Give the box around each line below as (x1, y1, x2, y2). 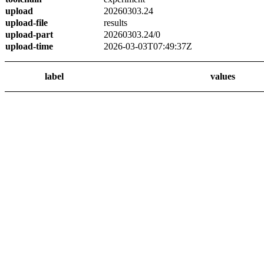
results (104, 18, 127, 28)
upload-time (5, 41, 53, 51)
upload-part (5, 29, 53, 39)
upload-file (5, 18, 48, 28)
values (210, 71, 235, 81)
